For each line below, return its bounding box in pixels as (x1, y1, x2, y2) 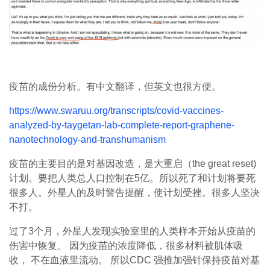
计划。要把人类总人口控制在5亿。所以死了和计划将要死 (9, 173, 256, 184)
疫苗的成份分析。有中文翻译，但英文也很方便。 (9, 81, 221, 92)
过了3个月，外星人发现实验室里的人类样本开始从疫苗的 (9, 226, 256, 237)
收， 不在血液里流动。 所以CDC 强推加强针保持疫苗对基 (9, 255, 260, 266)
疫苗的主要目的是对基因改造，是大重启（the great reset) (9, 159, 256, 169)
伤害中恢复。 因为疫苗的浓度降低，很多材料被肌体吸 (9, 240, 243, 251)
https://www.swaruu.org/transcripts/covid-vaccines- (9, 105, 224, 116)
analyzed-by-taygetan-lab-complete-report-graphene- (9, 120, 234, 131)
